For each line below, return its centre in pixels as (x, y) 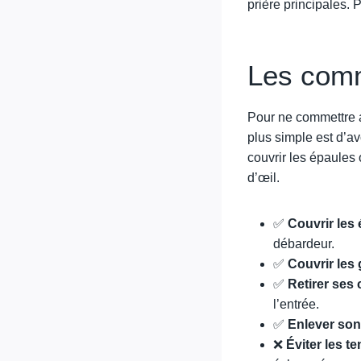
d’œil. (263, 178)
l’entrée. (296, 304)
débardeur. (304, 244)
